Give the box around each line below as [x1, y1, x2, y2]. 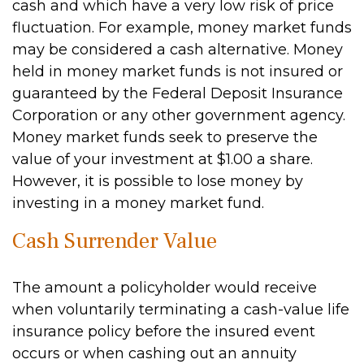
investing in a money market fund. [12, 194, 264, 212]
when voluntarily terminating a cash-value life [12, 301, 349, 318]
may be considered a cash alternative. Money [12, 41, 343, 58]
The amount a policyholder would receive [12, 279, 317, 297]
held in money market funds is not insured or [12, 63, 343, 80]
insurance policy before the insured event [12, 323, 315, 340]
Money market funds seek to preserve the [12, 128, 318, 146]
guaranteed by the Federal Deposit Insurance [12, 84, 343, 102]
